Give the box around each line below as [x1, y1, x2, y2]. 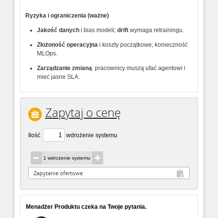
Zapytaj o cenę [45, 105, 121, 120]
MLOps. [37, 50, 57, 57]
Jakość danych [37, 27, 79, 34]
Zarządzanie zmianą [37, 65, 92, 72]
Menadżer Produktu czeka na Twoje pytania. [26, 203, 146, 211]
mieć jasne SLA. [37, 73, 81, 80]
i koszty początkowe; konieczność [98, 41, 188, 48]
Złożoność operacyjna [37, 41, 98, 48]
